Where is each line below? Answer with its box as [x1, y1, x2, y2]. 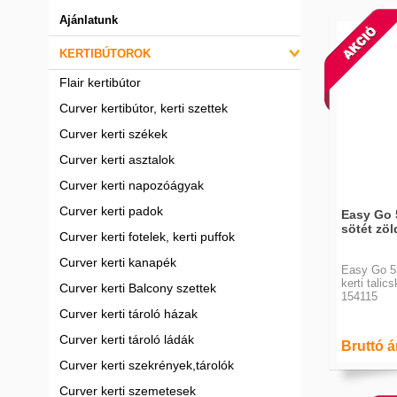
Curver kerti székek [59, 127, 167, 141]
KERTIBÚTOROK [59, 47, 151, 60]
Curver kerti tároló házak [59, 307, 198, 321]
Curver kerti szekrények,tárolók [59, 358, 234, 372]
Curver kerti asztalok [59, 152, 175, 167]
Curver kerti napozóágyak [59, 178, 204, 192]
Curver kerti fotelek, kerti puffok [59, 230, 235, 244]
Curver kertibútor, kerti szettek [59, 101, 228, 115]
